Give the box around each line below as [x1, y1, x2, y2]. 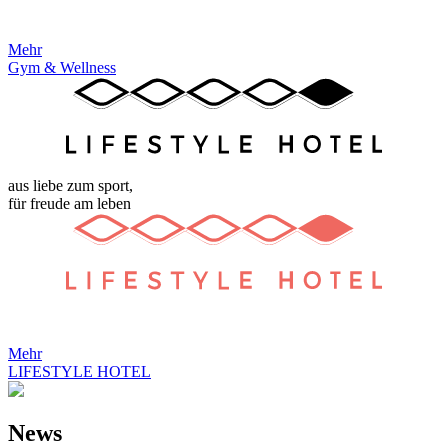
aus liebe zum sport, [8, 176, 133, 194]
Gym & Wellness [8, 59, 116, 77]
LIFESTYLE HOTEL [8, 362, 151, 380]
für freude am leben [8, 194, 131, 212]
